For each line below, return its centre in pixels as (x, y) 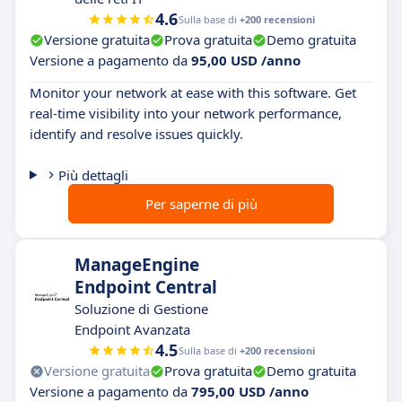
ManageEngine (137, 265)
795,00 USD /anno (250, 391)
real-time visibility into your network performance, (186, 113)
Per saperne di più (201, 204)
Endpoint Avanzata (132, 329)
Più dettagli (93, 175)
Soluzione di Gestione (141, 309)
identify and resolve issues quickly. (136, 134)
